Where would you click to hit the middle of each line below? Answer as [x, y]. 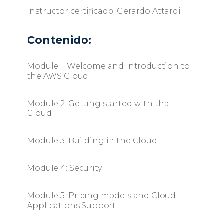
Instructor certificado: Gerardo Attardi [104, 11]
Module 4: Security [64, 168]
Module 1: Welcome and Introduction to [108, 66]
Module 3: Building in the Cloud [92, 141]
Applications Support [71, 206]
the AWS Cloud [57, 76]
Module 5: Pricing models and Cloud [101, 196]
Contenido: [59, 40]
